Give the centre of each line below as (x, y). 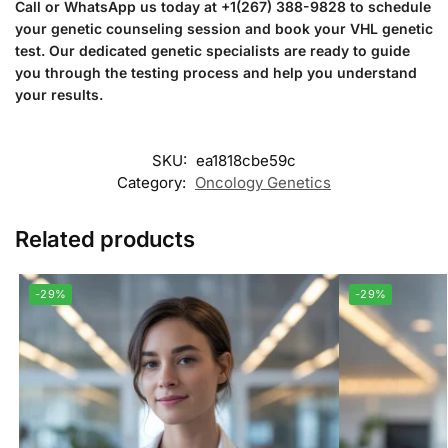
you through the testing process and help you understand (216, 73)
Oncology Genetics (263, 182)
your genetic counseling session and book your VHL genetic (224, 29)
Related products (105, 238)
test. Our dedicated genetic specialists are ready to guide (212, 51)
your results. (59, 95)
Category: (153, 182)
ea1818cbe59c (246, 160)
